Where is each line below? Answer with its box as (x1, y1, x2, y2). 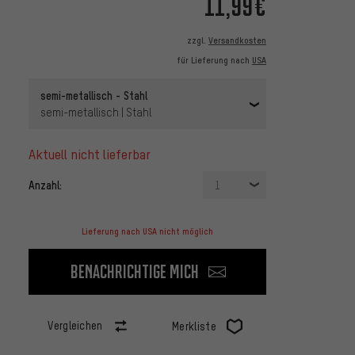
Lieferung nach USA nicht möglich (82, 226, 213, 238)
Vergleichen (48, 319, 103, 333)
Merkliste (172, 319, 216, 334)
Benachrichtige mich (71, 260, 199, 284)
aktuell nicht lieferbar (36, 146, 151, 163)
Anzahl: (29, 177, 62, 193)
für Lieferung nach (177, 55, 252, 67)
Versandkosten (208, 35, 266, 47)
